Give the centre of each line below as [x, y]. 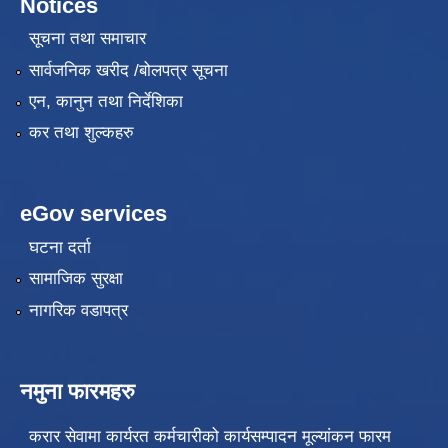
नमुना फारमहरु [77, 391]
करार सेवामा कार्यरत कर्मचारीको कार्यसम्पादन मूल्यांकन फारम [209, 436]
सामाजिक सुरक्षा [75, 279]
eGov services [93, 214]
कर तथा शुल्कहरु [81, 133]
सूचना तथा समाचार [87, 39]
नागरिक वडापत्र [78, 310]
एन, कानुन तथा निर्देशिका [105, 102]
